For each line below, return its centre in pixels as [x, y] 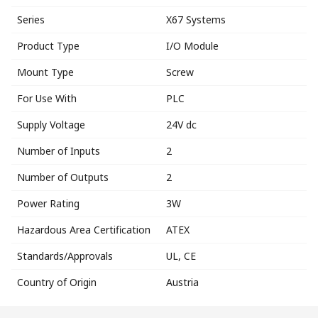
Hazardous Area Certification [84, 229]
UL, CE [181, 256]
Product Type [48, 45]
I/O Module [192, 45]
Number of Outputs [63, 177]
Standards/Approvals [65, 256]
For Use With [47, 98]
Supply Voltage [51, 124]
